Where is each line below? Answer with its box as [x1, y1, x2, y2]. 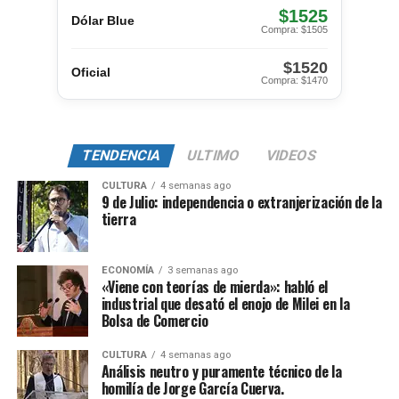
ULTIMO [185, 146, 243, 164]
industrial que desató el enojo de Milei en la [101, 292, 350, 314]
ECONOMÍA [101, 264, 154, 276]
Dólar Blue [70, 13, 134, 28]
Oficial [70, 65, 110, 80]
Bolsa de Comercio [101, 309, 208, 331]
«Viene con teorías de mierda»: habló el [101, 275, 329, 297]
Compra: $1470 [260, 74, 328, 85]
